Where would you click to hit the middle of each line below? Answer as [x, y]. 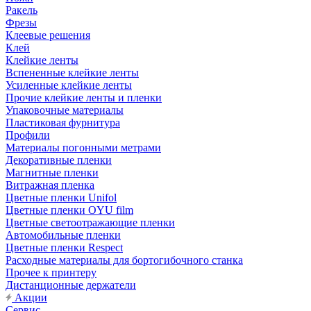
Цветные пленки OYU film [69, 210]
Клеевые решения [48, 35]
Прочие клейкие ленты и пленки [84, 97]
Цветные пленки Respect [64, 247]
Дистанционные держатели [71, 285]
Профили [28, 135]
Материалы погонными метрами [83, 147]
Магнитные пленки [52, 172]
